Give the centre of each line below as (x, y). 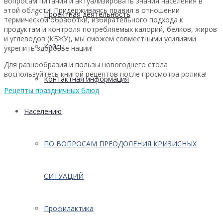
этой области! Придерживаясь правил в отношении (92, 10)
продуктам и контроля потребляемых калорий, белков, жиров (111, 29)
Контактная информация (86, 79)
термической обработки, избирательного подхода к (94, 19)
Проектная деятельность (87, 14)
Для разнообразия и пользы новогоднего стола (86, 64)
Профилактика (69, 208)
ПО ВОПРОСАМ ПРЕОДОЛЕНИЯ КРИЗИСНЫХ (120, 144)
